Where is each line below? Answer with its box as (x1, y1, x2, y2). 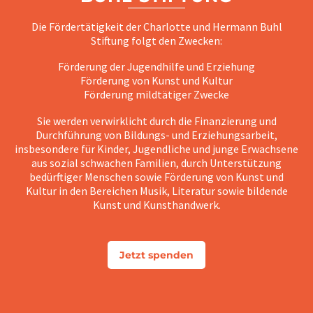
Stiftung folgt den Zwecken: (91, 33, 222, 48)
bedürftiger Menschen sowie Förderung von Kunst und (29, 169, 284, 184)
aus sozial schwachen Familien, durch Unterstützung (31, 155, 282, 170)
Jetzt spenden (119, 249, 194, 262)
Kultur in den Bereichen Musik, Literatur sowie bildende (25, 183, 288, 198)
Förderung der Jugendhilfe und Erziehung (58, 59, 255, 74)
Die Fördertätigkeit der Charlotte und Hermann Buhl (31, 19, 282, 34)
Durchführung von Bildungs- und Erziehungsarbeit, (36, 127, 277, 142)
